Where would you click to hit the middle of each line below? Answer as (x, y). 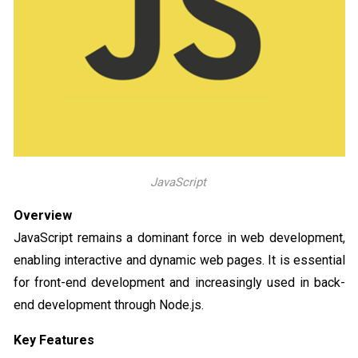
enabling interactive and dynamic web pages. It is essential (179, 261)
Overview (43, 216)
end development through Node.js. (109, 305)
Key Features (54, 340)
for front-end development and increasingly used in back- (179, 283)
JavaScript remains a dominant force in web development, (179, 238)
